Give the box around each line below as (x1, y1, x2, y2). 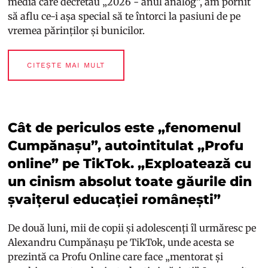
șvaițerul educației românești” (8, 191, 221, 208)
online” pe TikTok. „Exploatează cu (8, 155, 252, 172)
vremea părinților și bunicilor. (8, 24, 145, 36)
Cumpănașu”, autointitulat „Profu (8, 137, 244, 154)
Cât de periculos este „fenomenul (8, 119, 242, 136)
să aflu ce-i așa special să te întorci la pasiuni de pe (8, 10, 241, 22)
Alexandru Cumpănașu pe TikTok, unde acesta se (8, 236, 234, 248)
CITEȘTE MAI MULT (27, 60, 105, 69)
